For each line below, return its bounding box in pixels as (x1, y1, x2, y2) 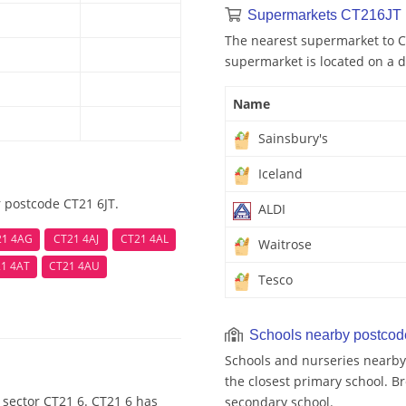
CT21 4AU (49, 258, 100, 275)
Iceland (255, 165, 303, 183)
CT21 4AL (120, 231, 169, 247)
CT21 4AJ (53, 231, 99, 247)
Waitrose (255, 236, 312, 254)
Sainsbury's (255, 130, 328, 148)
